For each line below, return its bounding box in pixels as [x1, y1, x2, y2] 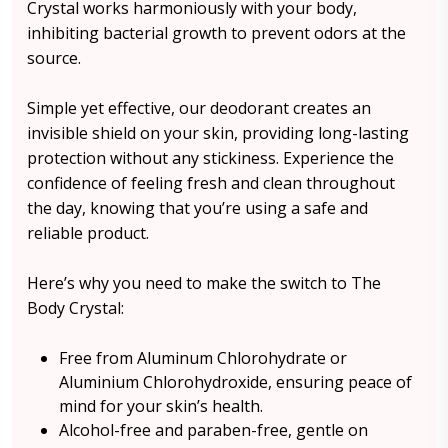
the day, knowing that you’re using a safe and [27, 197, 368, 219]
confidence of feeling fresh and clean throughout [27, 172, 395, 194]
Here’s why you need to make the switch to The [27, 272, 381, 294]
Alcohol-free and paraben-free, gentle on [59, 419, 368, 441]
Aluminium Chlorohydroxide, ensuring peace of [59, 371, 412, 393]
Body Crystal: [27, 297, 124, 319]
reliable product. [27, 222, 149, 244]
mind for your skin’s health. [59, 395, 263, 417]
